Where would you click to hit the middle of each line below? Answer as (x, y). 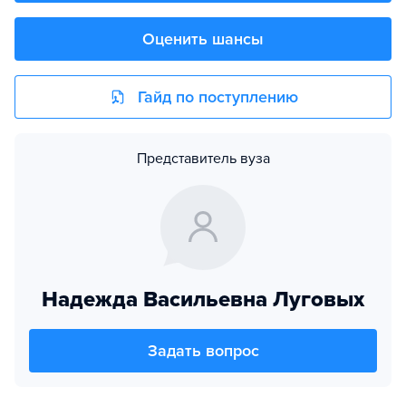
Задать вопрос (203, 351)
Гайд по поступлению (217, 97)
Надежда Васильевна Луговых (203, 300)
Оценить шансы (203, 39)
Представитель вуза (203, 159)
